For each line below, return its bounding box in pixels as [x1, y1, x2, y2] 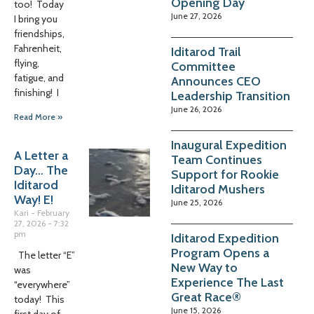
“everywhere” [14, 278, 70, 291]
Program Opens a [171, 245, 269, 261]
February [37, 207, 69, 218]
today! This [14, 293, 64, 306]
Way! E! [14, 192, 53, 207]
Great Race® [171, 289, 241, 305]
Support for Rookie [171, 166, 279, 182]
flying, [14, 57, 39, 69]
